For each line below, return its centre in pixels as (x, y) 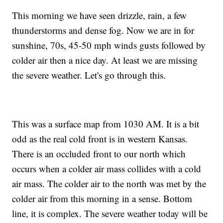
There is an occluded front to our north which (99, 154)
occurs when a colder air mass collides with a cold (107, 169)
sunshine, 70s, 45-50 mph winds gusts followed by (109, 45)
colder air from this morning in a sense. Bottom (102, 199)
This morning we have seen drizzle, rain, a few (100, 15)
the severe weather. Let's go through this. (89, 75)
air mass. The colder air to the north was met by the (109, 184)
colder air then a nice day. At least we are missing (105, 60)
